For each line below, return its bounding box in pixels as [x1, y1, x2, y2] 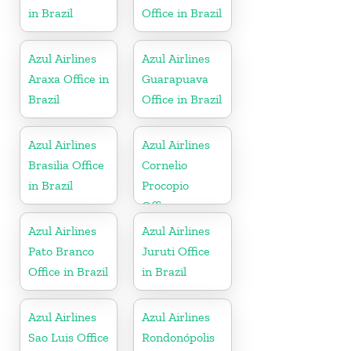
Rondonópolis [142, 329, 215, 345]
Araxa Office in [28, 71, 109, 86]
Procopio [142, 177, 190, 193]
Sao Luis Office [28, 329, 109, 345]
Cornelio [142, 157, 188, 172]
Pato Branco [28, 243, 94, 259]
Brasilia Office [28, 157, 104, 172]
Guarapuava [142, 71, 209, 86]
